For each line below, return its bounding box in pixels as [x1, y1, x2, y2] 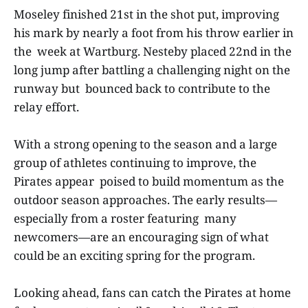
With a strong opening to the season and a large [14, 136, 277, 153]
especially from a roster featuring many [14, 210, 236, 227]
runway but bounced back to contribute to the [14, 80, 270, 97]
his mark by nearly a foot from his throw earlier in [14, 25, 294, 41]
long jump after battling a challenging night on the [14, 62, 290, 78]
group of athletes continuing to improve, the [14, 155, 256, 171]
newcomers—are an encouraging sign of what [14, 229, 269, 245]
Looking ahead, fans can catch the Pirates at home [14, 285, 291, 301]
